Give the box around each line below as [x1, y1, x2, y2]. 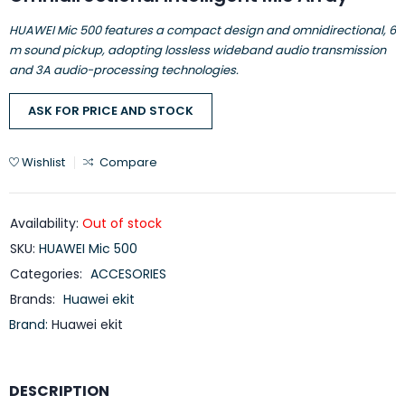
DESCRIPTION [9, 381, 109, 402]
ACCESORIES [90, 265, 166, 284]
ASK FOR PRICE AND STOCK [28, 102, 193, 120]
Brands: [10, 290, 55, 309]
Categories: [10, 265, 82, 284]
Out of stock [82, 214, 162, 233]
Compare [99, 154, 157, 172]
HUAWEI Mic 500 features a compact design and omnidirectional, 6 [9, 22, 396, 40]
